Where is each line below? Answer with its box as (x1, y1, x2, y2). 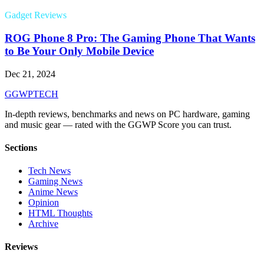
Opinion (28, 197, 59, 208)
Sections (5, 142, 37, 153)
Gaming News (28, 176, 82, 187)
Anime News (28, 187, 78, 197)
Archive (28, 219, 58, 229)
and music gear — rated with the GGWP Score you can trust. (5, 119, 232, 130)
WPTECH (19, 88, 58, 99)
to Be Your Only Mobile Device (5, 44, 154, 57)
